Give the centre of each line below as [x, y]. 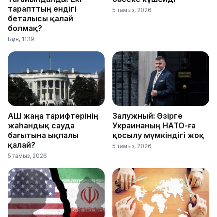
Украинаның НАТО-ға [154, 125]
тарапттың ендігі [42, 9]
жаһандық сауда [41, 125]
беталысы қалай [40, 19]
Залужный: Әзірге [147, 116]
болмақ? [25, 28]
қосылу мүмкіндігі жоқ [158, 135]
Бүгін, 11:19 [21, 39]
